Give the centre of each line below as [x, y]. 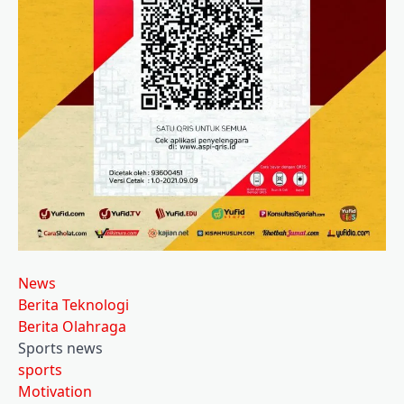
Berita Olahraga [72, 327]
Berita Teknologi [73, 305]
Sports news [60, 349]
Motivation [55, 392]
